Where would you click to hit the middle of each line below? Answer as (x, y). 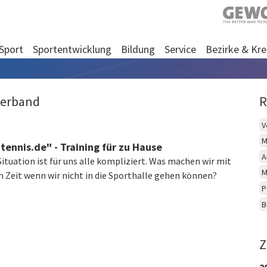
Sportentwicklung (72, 49)
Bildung (138, 49)
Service (180, 49)
